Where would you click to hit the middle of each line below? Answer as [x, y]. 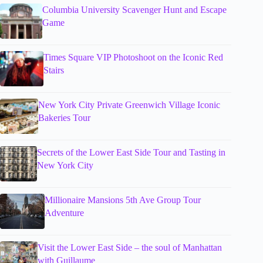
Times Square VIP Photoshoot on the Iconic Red [134, 57]
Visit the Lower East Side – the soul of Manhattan [129, 247]
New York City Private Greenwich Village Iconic [129, 104]
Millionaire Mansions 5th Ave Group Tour [122, 200]
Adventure [64, 213]
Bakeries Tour [65, 117]
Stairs [54, 70]
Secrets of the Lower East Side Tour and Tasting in [131, 152]
